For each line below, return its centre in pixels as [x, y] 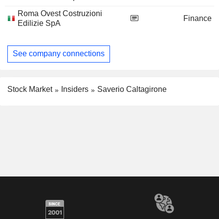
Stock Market [30, 89]
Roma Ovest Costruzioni [60, 13]
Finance [197, 18]
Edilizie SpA [39, 23]
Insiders [75, 89]
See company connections [59, 54]
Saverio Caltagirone [132, 89]
